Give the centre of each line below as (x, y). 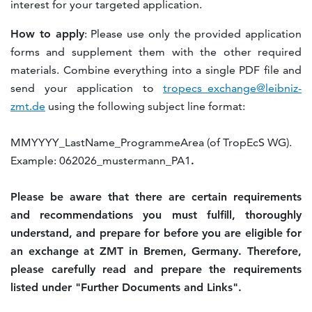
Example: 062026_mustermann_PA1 (101, 161)
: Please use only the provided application (193, 34)
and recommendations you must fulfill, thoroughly (156, 215)
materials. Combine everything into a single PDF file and (156, 70)
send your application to (87, 88)
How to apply (47, 34)
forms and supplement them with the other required (156, 52)
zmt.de (28, 107)
